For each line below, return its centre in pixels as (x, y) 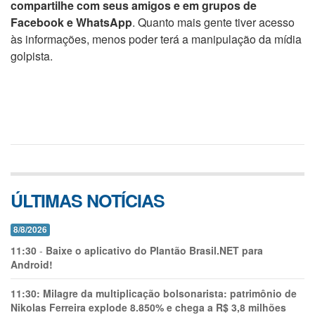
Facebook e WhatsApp (71, 22)
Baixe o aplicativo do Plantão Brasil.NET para (154, 250)
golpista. (32, 56)
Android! (32, 264)
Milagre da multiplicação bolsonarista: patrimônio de (170, 293)
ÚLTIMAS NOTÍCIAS (88, 200)
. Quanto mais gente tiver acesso (213, 22)
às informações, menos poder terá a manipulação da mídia (156, 39)
